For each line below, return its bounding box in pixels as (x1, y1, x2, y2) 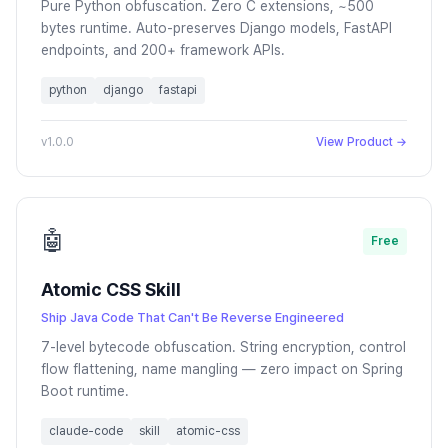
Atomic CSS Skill (41, 279, 181, 300)
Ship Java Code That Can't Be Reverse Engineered (41, 310, 344, 325)
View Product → (316, 135, 407, 149)
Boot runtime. (41, 383, 129, 399)
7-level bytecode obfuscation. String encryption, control (41, 339, 406, 355)
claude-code (49, 424, 123, 438)
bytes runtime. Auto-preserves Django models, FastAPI (41, 20, 392, 36)
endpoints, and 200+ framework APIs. (41, 42, 285, 58)
